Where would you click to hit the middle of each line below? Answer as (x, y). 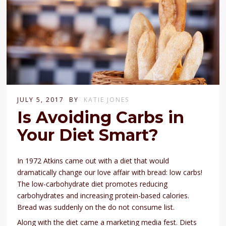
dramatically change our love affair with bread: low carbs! (110, 173)
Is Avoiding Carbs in (101, 118)
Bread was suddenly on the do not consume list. (96, 207)
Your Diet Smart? (88, 135)
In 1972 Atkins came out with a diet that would (93, 161)
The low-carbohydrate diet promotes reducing (93, 184)
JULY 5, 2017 (41, 100)
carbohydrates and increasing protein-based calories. (103, 196)
